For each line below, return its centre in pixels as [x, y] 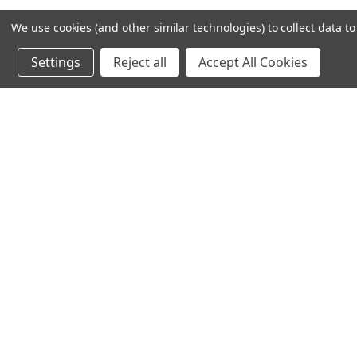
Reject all [140, 62]
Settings [56, 62]
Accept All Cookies [253, 62]
